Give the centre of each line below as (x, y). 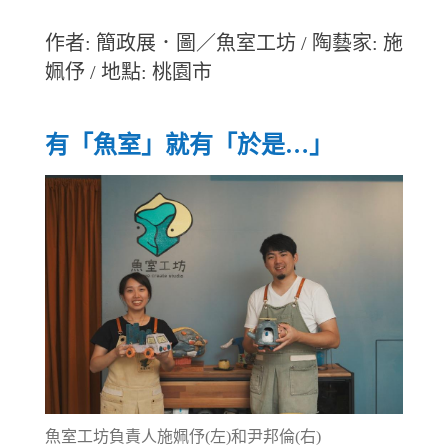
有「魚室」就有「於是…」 (188, 145)
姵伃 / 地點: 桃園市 (128, 72)
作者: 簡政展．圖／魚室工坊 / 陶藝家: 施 (223, 43)
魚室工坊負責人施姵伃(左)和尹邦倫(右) (182, 437)
